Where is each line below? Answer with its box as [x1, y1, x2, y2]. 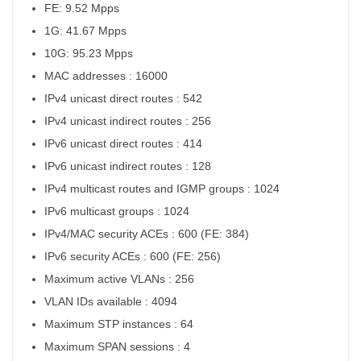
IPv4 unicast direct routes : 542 [44, 91, 205, 105]
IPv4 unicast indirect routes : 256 [44, 114, 214, 127]
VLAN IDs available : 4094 [44, 294, 180, 308]
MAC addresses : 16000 [44, 68, 171, 82]
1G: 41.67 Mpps [44, 23, 127, 37]
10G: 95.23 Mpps [44, 46, 133, 60]
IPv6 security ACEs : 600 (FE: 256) [44, 249, 224, 263]
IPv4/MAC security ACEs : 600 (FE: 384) [44, 226, 252, 240]
